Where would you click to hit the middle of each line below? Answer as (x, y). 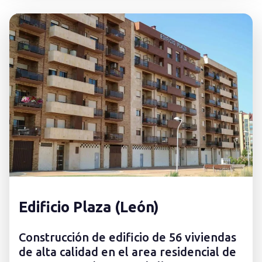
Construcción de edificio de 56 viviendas (127, 237)
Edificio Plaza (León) (89, 207)
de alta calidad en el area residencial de (127, 252)
